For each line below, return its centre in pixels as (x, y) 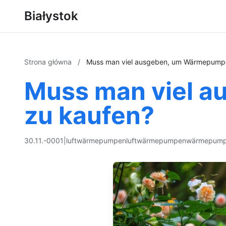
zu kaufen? (89, 115)
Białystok (51, 16)
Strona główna (49, 62)
